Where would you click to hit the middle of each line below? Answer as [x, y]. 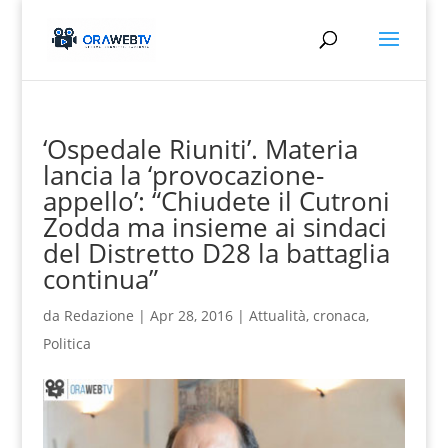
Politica [66, 343]
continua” [100, 279]
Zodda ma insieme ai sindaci [214, 227]
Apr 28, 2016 [191, 315]
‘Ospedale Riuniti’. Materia [200, 149]
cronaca [339, 315]
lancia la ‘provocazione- [183, 175]
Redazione [98, 315]
